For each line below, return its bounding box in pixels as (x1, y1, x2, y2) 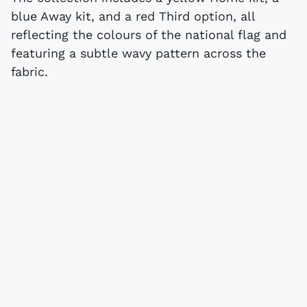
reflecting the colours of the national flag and (11, 27, 286, 42)
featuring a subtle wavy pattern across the (11, 45, 266, 60)
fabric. (11, 64, 48, 79)
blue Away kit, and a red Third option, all (11, 8, 255, 23)
